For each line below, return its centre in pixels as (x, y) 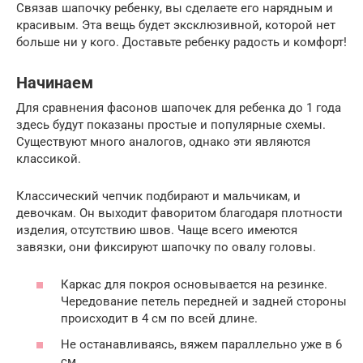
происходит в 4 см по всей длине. (159, 319)
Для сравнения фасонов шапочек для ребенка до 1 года (179, 107)
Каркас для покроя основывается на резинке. (194, 285)
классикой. (49, 158)
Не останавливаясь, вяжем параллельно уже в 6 (201, 344)
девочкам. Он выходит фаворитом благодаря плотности (179, 213)
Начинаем (55, 83)
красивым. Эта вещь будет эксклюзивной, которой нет (176, 25)
